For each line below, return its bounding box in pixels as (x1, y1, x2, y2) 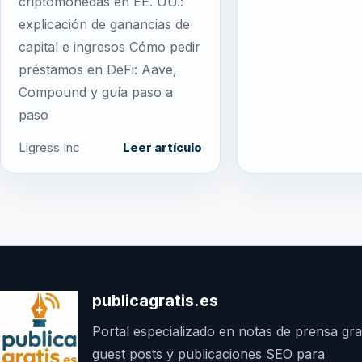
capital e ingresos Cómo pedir (19, 38, 200, 55)
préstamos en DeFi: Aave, (19, 61, 177, 78)
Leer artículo (123, 140, 203, 155)
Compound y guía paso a (19, 83, 173, 100)
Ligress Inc (19, 140, 79, 155)
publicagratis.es (92, 290, 218, 310)
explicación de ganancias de (19, 15, 190, 32)
